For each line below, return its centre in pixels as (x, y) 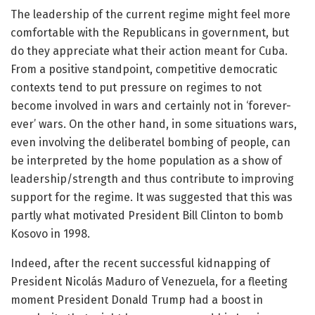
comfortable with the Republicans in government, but (150, 33)
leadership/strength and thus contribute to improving (152, 179)
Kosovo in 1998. (50, 234)
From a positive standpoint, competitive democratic (144, 69)
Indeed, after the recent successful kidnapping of (140, 263)
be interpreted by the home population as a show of (146, 161)
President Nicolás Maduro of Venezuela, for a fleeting (149, 282)
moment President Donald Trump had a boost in (137, 300)
